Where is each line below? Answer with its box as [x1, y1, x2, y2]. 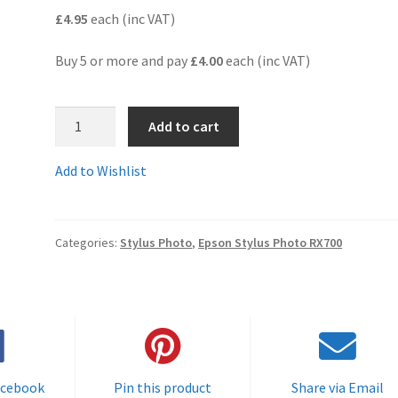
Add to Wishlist [55, 161, 147, 179]
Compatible [54, 218, 128, 236]
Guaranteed [54, 151, 126, 170]
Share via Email [291, 378, 385, 396]
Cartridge [54, 262, 113, 281]
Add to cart [147, 116, 219, 135]
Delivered [54, 306, 112, 325]
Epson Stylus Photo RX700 [198, 234, 343, 251]
